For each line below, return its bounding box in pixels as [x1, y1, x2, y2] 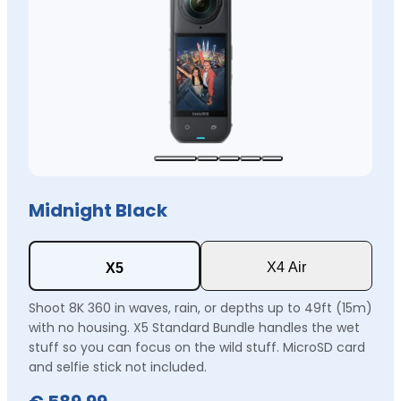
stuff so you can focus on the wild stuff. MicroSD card [29, 337, 365, 356]
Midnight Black [29, 197, 167, 223]
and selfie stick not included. [29, 357, 207, 376]
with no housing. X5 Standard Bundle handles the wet [29, 318, 360, 337]
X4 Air [267, 259, 306, 275]
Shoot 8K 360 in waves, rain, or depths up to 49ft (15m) [29, 298, 372, 317]
